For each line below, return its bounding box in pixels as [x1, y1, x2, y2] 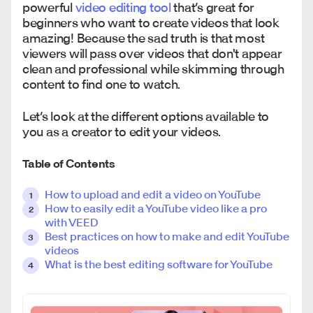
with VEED [45, 214, 99, 229]
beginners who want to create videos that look [22, 14, 279, 31]
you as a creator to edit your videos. [22, 123, 223, 140]
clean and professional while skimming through [22, 60, 284, 77]
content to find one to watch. [22, 75, 182, 92]
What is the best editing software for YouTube [45, 256, 272, 271]
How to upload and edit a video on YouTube [45, 187, 261, 201]
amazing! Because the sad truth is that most [22, 29, 265, 46]
